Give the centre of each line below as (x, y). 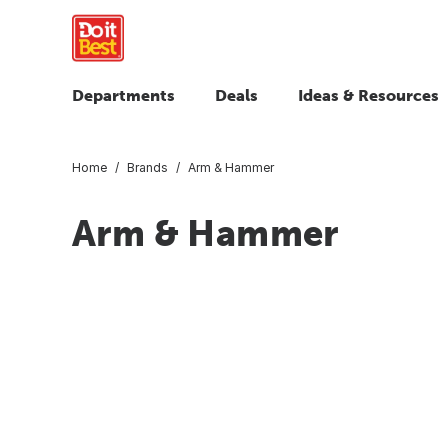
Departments (123, 95)
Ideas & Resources (368, 95)
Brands (147, 167)
